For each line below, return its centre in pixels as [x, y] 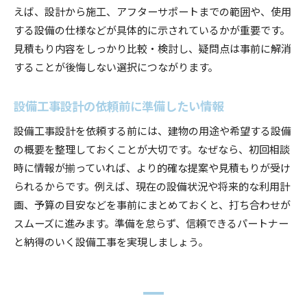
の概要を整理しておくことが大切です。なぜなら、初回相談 [152, 148]
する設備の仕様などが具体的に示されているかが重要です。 [152, 29]
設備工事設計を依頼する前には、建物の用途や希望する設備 [152, 130]
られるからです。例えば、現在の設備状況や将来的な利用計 [152, 185]
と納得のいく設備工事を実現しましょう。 [111, 241]
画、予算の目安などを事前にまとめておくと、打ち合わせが [152, 204]
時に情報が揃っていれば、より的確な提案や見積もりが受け [152, 167]
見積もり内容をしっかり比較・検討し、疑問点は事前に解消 [152, 48]
